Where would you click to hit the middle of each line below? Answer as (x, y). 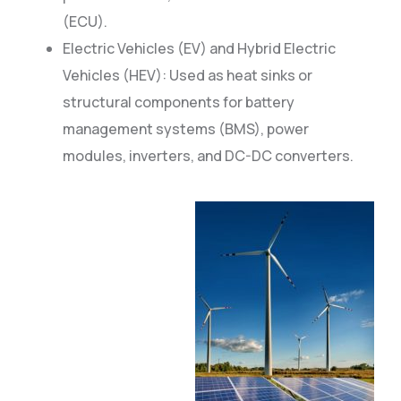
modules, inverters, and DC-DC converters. (208, 156)
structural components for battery (179, 102)
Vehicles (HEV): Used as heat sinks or (188, 75)
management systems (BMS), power (186, 129)
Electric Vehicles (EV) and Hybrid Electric (199, 48)
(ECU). (85, 21)
